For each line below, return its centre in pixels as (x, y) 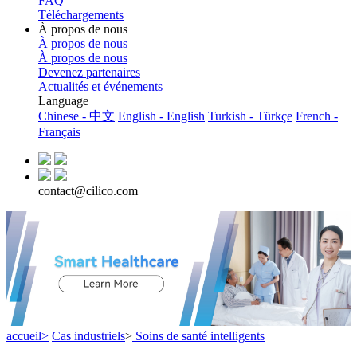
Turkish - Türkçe (250, 116)
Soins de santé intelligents (198, 335)
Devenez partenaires (89, 72)
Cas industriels (88, 335)
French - (317, 116)
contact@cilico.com (88, 190)
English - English (161, 116)
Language (63, 100)
